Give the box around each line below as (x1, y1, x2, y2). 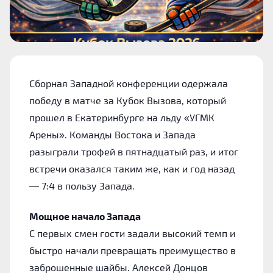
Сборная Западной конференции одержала (29, 77, 228, 89)
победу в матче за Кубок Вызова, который (29, 94, 226, 106)
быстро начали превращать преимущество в (29, 244, 236, 256)
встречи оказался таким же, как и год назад (29, 162, 235, 174)
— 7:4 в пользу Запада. (29, 179, 135, 191)
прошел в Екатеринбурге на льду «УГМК (29, 111, 214, 123)
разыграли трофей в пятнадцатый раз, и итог (29, 145, 238, 157)
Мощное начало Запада (29, 210, 141, 222)
